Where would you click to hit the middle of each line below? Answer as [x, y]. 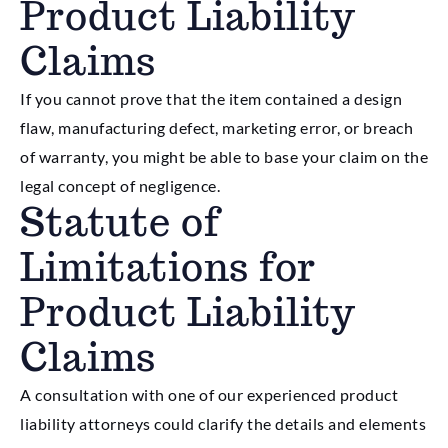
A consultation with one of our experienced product [209, 395]
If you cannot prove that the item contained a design [211, 99]
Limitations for [168, 267]
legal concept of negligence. [120, 186]
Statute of [120, 222]
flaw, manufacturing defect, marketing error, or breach [216, 128]
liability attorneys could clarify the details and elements [223, 424]
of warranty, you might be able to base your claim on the [224, 157]
